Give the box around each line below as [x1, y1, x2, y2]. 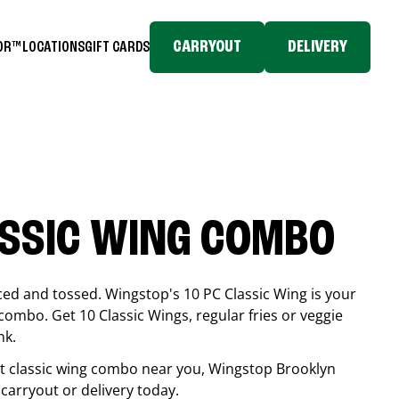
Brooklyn [276, 359, 336, 379]
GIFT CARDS [85, 38, 150, 55]
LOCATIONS [22, 38, 85, 55]
